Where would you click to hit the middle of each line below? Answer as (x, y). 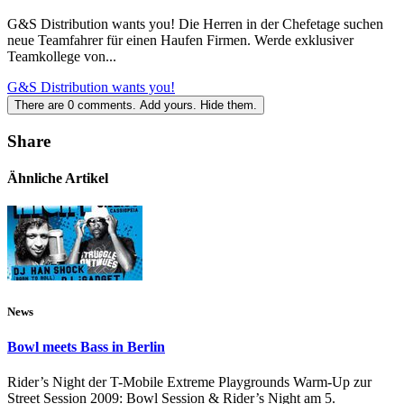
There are (41, 106)
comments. (107, 106)
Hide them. (229, 106)
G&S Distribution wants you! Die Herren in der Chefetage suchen (195, 24)
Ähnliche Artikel (58, 179)
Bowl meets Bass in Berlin (86, 346)
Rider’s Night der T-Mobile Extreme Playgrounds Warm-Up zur (189, 382)
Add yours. (168, 106)
